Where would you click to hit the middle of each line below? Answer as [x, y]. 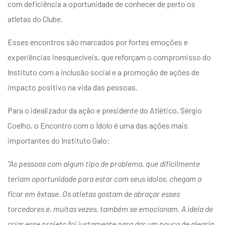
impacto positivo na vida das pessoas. [73, 87]
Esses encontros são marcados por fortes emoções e [98, 42]
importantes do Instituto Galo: [59, 140]
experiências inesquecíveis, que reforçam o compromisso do [109, 57]
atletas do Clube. [35, 19]
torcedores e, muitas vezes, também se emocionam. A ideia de [110, 208]
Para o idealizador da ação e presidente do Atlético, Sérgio [105, 110]
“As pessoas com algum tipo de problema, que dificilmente [104, 163]
